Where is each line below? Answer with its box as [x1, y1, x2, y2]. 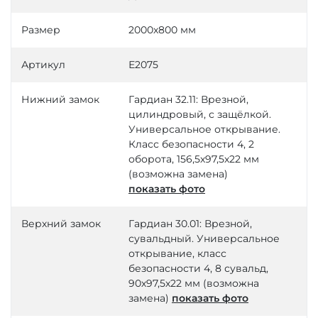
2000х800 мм [128, 23, 196, 37]
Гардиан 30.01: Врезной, [128, 217, 252, 231]
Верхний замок [21, 217, 101, 231]
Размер [21, 23, 60, 37]
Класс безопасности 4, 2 [128, 138, 254, 151]
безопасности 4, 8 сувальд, [128, 262, 268, 275]
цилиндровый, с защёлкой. [128, 108, 271, 121]
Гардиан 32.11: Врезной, [128, 93, 248, 106]
